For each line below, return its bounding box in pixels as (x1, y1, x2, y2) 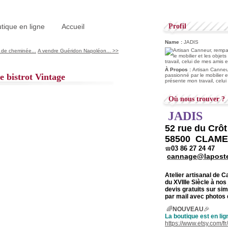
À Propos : (165, 67, 192, 72)
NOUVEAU (173, 206, 204, 213)
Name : (165, 39, 184, 45)
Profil (168, 22, 186, 30)
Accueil (62, 22, 84, 31)
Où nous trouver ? (168, 95, 225, 103)
